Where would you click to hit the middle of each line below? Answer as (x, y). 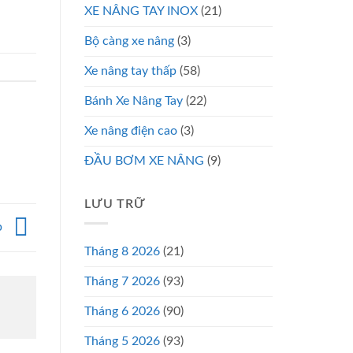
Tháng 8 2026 (122, 252)
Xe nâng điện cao (131, 130)
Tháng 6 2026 (122, 312)
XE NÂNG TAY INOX (141, 11)
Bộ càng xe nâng (129, 41)
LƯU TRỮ (115, 204)
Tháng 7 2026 (122, 282)
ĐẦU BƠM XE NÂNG (144, 160)
